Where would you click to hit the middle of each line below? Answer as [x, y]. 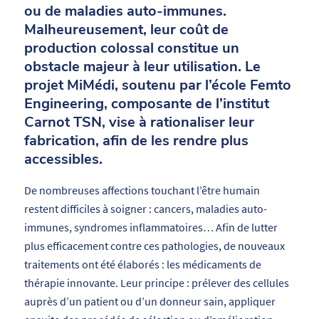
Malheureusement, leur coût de [126, 30]
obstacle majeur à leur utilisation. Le [142, 67]
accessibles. [63, 159]
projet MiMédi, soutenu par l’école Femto [157, 85]
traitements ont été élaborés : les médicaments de [142, 265]
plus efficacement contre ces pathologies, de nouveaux [154, 246]
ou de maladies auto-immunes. [125, 11]
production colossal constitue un [131, 48]
